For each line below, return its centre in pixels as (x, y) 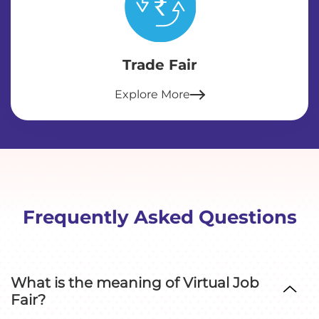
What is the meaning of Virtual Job (135, 283)
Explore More (152, 95)
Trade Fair (159, 65)
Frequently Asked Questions (159, 218)
